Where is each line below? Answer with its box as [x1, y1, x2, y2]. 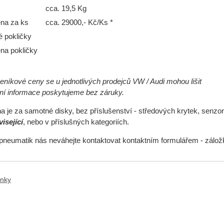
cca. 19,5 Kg [45, 4, 86, 13]
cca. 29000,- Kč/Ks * [45, 18, 113, 27]
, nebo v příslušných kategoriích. [22, 118, 129, 126]
